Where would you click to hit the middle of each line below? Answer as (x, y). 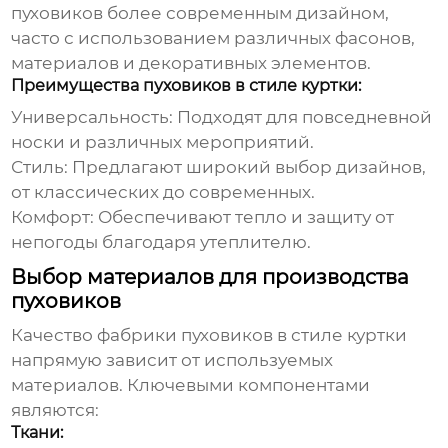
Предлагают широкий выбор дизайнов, (247, 167)
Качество (54, 335)
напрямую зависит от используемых (172, 360)
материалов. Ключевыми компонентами (191, 385)
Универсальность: (92, 117)
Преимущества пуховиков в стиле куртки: (186, 86)
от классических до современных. (163, 192)
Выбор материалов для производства (210, 277)
